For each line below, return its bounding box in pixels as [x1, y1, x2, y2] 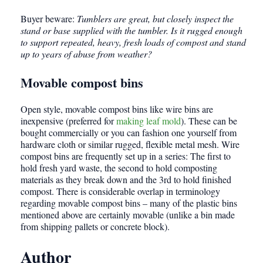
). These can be [181, 114, 237, 127]
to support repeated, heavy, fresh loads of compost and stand [21, 36, 246, 49]
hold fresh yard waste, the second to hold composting [21, 161, 217, 174]
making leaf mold [116, 114, 181, 127]
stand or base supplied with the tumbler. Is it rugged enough [21, 24, 242, 37]
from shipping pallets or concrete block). [21, 220, 170, 233]
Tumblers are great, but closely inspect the [77, 12, 234, 25]
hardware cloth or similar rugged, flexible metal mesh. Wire [21, 138, 240, 151]
